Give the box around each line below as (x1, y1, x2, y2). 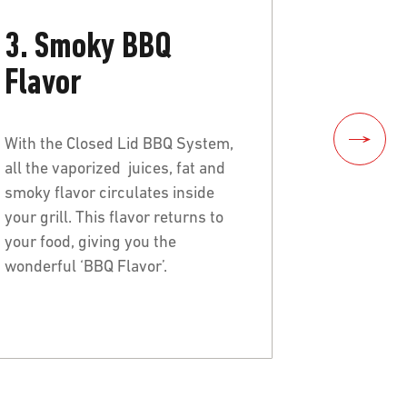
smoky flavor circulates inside (5, 184, 214, 203)
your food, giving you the (5, 233, 176, 252)
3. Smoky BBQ (5, 29, 172, 66)
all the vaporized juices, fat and (5, 160, 225, 178)
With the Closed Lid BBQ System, (5, 135, 233, 154)
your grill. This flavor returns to (5, 209, 223, 227)
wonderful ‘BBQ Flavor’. (5, 258, 171, 276)
